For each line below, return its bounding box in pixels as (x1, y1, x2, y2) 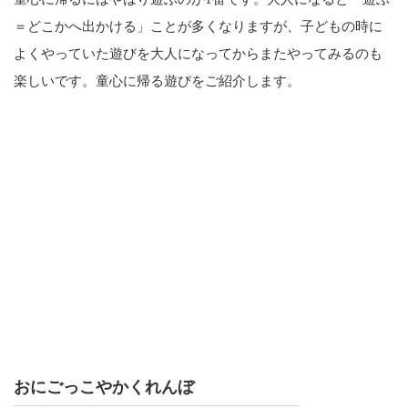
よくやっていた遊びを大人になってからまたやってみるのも (14, 46, 382, 61)
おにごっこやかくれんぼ (14, 377, 194, 396)
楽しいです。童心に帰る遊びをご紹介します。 (14, 73, 301, 88)
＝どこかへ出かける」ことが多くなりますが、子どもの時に (14, 18, 382, 34)
